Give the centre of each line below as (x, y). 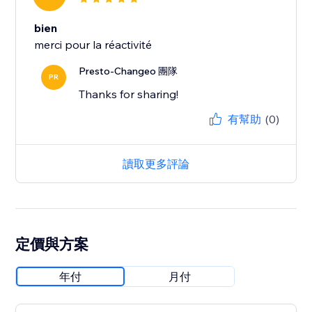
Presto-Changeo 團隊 (128, 71)
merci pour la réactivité (93, 45)
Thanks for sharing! (129, 94)
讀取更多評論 (156, 164)
